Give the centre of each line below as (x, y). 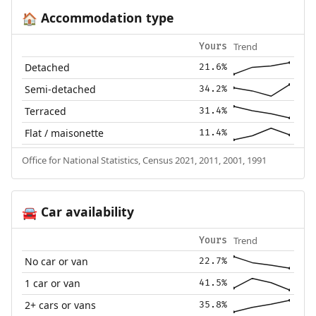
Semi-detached (61, 89)
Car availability (85, 211)
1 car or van (53, 283)
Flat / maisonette (65, 133)
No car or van (57, 261)
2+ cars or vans (61, 305)
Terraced (46, 111)
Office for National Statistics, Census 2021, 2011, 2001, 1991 (144, 160)
